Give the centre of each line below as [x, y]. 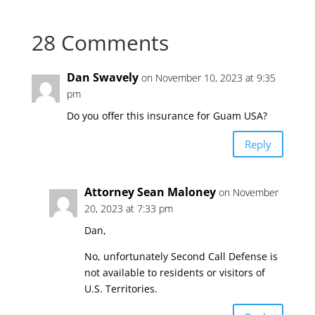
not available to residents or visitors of [174, 272]
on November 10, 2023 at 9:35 [208, 78]
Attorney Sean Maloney [150, 192]
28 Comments [100, 43]
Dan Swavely [102, 77]
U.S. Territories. [121, 289]
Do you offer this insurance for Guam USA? [167, 116]
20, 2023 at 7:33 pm [128, 208]
